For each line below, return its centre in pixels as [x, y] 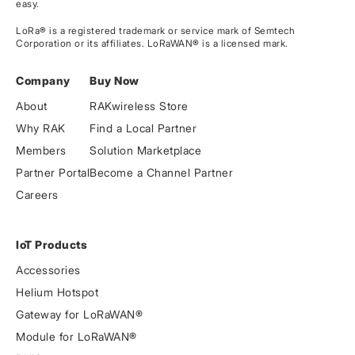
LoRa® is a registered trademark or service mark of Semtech [155, 31]
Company [43, 81]
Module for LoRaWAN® [76, 337]
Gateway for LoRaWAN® [79, 315]
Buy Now [115, 81]
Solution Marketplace [145, 151]
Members [41, 151]
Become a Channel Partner [161, 173]
